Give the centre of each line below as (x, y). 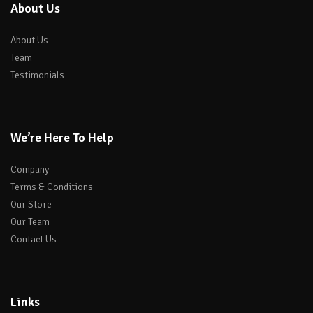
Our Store (31, 205)
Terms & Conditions (52, 187)
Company (30, 170)
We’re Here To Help (62, 137)
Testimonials (37, 75)
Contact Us (34, 240)
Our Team (30, 222)
